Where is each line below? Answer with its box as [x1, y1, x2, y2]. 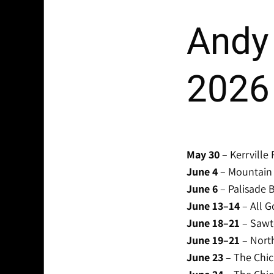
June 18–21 [186, 216, 240, 231]
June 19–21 [186, 233, 240, 248]
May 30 [186, 147, 220, 162]
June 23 [186, 250, 223, 265]
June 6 [186, 182, 218, 196]
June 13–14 [186, 199, 240, 213]
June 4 [186, 165, 218, 179]
